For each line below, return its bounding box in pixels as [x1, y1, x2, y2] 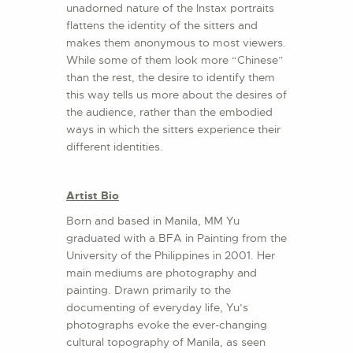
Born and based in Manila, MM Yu [66, 214, 240, 229]
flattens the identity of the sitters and [66, 18, 258, 33]
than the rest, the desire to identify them [66, 70, 275, 85]
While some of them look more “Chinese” [66, 53, 284, 68]
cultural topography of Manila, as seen [66, 335, 266, 350]
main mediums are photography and [66, 266, 257, 281]
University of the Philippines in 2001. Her [66, 248, 275, 263]
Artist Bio [66, 188, 119, 203]
